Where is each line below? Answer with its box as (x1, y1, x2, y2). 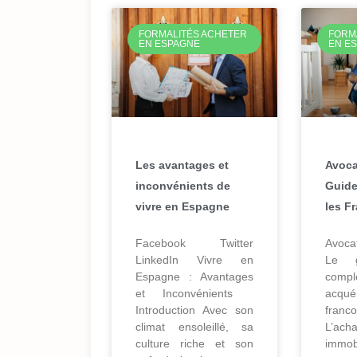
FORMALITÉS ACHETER (139, 28, 248, 40)
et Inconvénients (135, 286, 253, 300)
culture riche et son (135, 336, 253, 350)
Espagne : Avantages (135, 269, 253, 283)
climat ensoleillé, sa (135, 320, 253, 333)
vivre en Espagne (135, 199, 229, 213)
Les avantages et (135, 158, 229, 171)
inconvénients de (135, 178, 230, 192)
